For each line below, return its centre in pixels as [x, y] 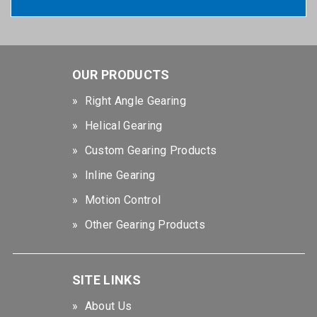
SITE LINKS [106, 280]
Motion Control [123, 200]
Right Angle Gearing [135, 101]
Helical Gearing [123, 126]
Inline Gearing [120, 175]
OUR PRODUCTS [121, 75]
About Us [108, 306]
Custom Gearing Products [151, 151]
